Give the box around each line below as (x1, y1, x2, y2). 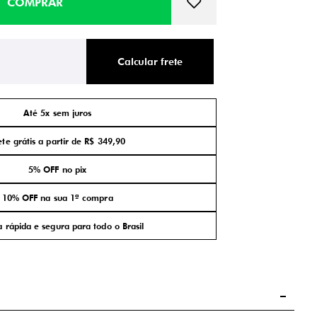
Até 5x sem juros (23, 107, 92, 118)
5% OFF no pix (28, 163, 87, 175)
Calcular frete (117, 55, 183, 67)
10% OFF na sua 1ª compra (1, 192, 113, 203)
